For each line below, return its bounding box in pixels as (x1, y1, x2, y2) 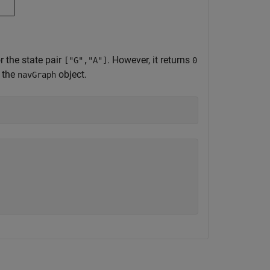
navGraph (17, 70, 56, 80)
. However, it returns (107, 54, 192, 66)
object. (56, 69, 87, 80)
